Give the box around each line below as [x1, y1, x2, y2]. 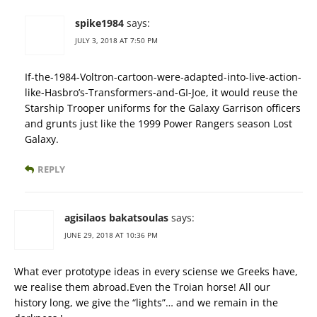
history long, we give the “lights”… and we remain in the [14, 296, 278, 310]
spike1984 [75, 16, 124, 30]
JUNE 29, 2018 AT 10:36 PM [64, 230, 158, 241]
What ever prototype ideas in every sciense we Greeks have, [14, 265, 298, 279]
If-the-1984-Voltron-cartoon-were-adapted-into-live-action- [25, 70, 301, 84]
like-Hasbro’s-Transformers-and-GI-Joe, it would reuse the [25, 86, 298, 100]
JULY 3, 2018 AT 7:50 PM [75, 35, 158, 46]
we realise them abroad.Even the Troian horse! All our [14, 280, 270, 294]
